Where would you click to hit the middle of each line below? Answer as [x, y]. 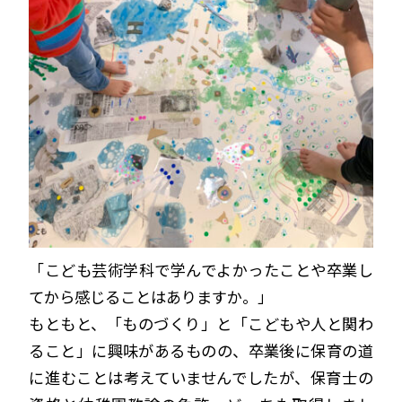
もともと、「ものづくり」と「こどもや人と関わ [201, 324]
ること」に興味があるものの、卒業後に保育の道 [201, 351]
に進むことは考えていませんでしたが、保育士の [201, 378]
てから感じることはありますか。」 [151, 297]
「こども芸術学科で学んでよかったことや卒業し [201, 270]
